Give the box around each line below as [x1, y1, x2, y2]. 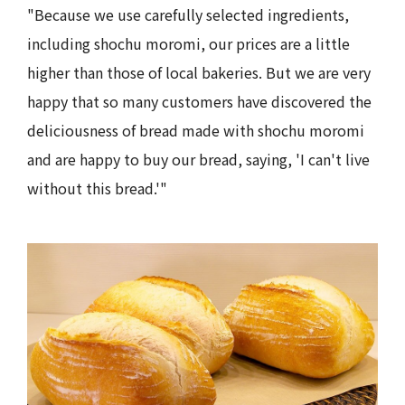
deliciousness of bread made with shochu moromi [27, 118, 364, 141]
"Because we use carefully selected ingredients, [27, 3, 349, 25]
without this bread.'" [27, 176, 167, 199]
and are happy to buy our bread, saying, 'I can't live [27, 147, 370, 170]
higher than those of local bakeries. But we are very [27, 61, 371, 83]
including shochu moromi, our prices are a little [27, 32, 350, 54]
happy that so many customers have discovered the [27, 89, 372, 112]
